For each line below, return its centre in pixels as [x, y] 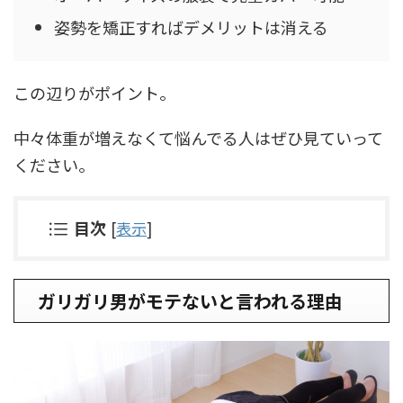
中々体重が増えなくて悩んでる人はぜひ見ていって [198, 138]
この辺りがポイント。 [94, 93]
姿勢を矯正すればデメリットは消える [191, 27]
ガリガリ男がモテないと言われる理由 [190, 301]
